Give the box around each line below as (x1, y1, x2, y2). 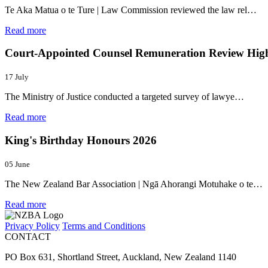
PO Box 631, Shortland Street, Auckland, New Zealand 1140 (5, 251, 236, 262)
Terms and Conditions (62, 220, 145, 231)
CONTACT (5, 231, 51, 242)
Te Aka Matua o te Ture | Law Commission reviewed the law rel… (5, 4, 257, 15)
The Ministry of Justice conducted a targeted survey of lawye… (5, 92, 244, 102)
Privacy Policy (5, 220, 60, 231)
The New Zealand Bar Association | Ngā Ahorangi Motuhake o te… (5, 178, 263, 189)
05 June (5, 159, 30, 169)
